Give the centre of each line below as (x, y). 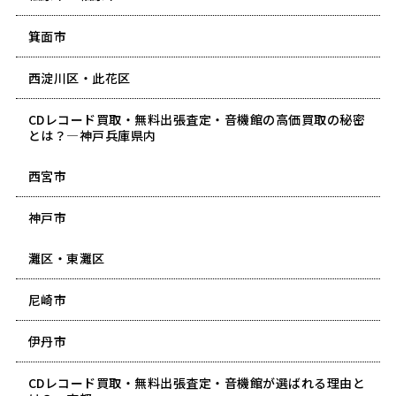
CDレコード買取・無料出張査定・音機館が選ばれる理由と (197, 382)
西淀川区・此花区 (79, 77)
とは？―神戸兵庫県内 (92, 135)
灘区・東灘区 (66, 258)
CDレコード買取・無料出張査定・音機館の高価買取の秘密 (197, 119)
